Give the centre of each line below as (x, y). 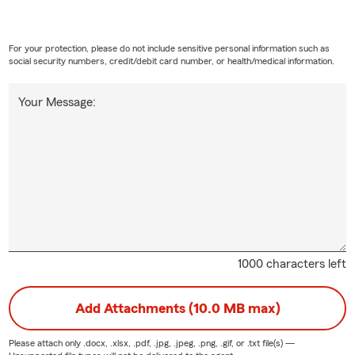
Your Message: (57, 103)
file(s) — (277, 344)
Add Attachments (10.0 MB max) (177, 309)
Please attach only (46, 344)
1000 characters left (292, 264)
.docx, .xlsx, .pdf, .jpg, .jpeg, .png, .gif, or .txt (171, 344)
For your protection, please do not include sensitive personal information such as (169, 49)
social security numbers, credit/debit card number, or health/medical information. (171, 61)
